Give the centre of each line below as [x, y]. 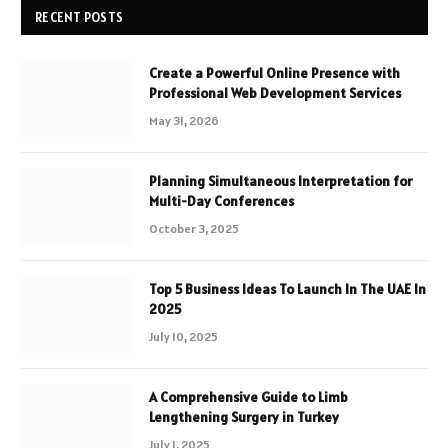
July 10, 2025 [183, 337]
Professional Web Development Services [276, 93]
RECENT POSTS [79, 18]
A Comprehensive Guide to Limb [248, 397]
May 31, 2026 [184, 121]
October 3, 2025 [194, 229]
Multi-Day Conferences [221, 201]
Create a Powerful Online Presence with [274, 73]
